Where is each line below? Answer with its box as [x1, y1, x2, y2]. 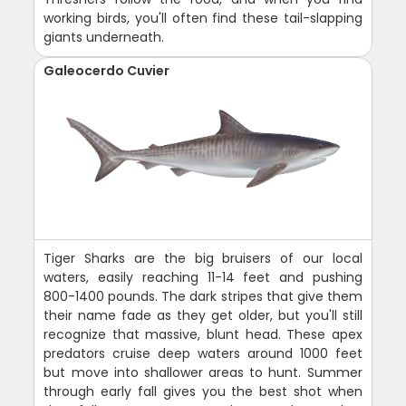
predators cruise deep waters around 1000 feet [43, 344, 362, 363]
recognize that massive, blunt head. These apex [43, 325, 362, 344]
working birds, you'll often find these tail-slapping [43, 9, 362, 28]
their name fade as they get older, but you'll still [43, 306, 362, 325]
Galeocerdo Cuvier [43, 62, 170, 81]
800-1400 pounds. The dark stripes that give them [43, 287, 362, 306]
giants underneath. [43, 28, 165, 47]
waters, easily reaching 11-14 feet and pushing [43, 268, 362, 287]
